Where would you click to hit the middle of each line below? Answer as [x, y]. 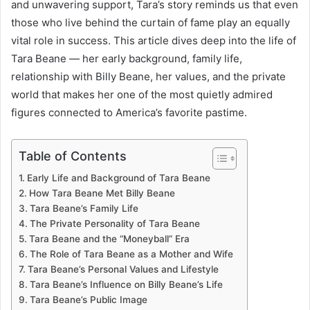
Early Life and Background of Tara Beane [118, 177]
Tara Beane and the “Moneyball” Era [109, 238]
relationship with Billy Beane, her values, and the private [148, 76]
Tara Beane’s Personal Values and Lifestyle [123, 269]
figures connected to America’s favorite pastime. [129, 112]
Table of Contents [73, 156]
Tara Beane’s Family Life [84, 208]
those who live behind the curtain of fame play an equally [151, 22]
